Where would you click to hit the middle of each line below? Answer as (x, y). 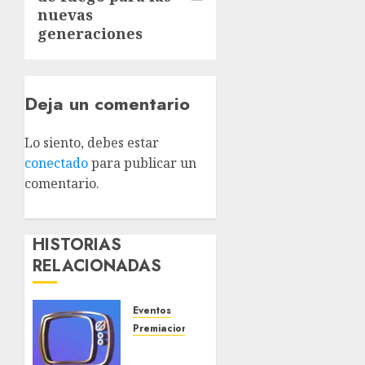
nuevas (65, 15)
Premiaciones (166, 329)
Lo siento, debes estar (92, 143)
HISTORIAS (77, 245)
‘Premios (162, 349)
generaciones (90, 34)
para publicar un (142, 163)
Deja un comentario (107, 104)
